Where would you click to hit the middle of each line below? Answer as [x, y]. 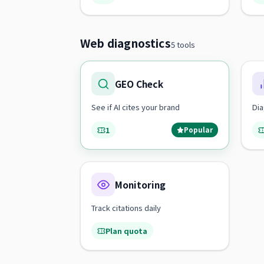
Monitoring [140, 184]
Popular [198, 130]
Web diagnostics [126, 43]
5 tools [183, 44]
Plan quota [126, 231]
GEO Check [139, 84]
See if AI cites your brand [136, 107]
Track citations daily [126, 208]
